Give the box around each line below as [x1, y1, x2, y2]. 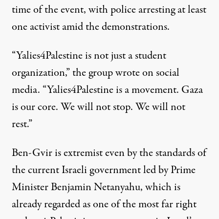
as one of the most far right [83, 197, 197, 213]
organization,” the [12, 65, 88, 81]
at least [177, 2, 206, 18]
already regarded [12, 197, 83, 213]
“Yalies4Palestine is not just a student [12, 48, 166, 64]
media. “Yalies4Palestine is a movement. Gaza [12, 82, 203, 98]
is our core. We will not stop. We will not [12, 99, 185, 115]
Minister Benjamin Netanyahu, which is [12, 179, 180, 196]
